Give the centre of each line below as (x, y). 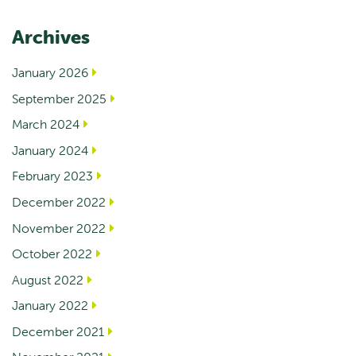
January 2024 (50, 150)
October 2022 (52, 254)
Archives (51, 37)
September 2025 (59, 98)
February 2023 (52, 176)
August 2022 (48, 279)
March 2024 (46, 124)
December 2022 (59, 201)
